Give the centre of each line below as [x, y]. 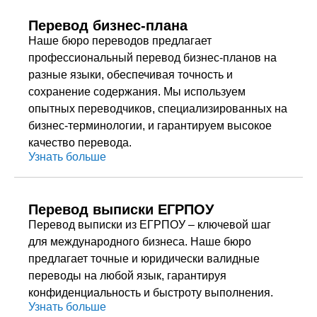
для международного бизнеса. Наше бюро [140, 242]
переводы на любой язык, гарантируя [127, 276]
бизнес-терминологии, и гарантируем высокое [150, 126]
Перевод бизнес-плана [108, 25]
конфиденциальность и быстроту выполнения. [151, 293]
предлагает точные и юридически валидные [144, 259]
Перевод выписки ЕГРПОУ [121, 209]
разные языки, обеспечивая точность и [131, 75]
